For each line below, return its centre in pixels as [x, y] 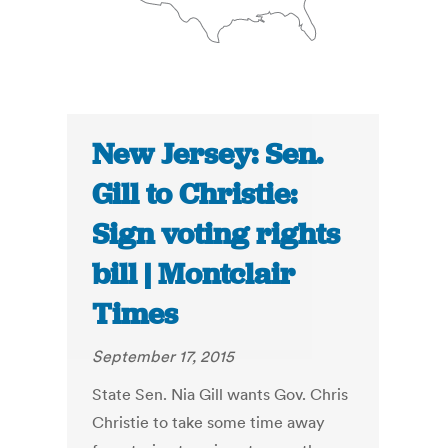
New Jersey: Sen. [208, 154]
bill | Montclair [194, 274]
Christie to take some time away [209, 422]
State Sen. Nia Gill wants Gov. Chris [220, 394]
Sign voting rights [216, 234]
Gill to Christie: [195, 194]
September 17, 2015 [163, 356]
